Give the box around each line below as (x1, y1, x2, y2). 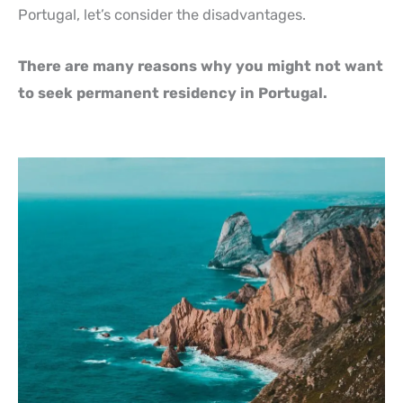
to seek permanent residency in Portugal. (18, 84, 327, 102)
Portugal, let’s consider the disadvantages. (18, 6, 306, 24)
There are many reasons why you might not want (18, 57, 383, 75)
